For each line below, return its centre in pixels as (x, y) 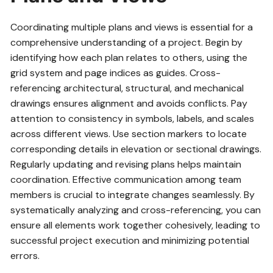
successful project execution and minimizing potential (130, 241)
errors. (25, 256)
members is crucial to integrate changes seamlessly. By (133, 195)
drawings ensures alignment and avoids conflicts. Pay (129, 104)
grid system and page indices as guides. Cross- (116, 73)
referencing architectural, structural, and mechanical (127, 88)
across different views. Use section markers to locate (129, 134)
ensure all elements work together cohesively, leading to (136, 225)
